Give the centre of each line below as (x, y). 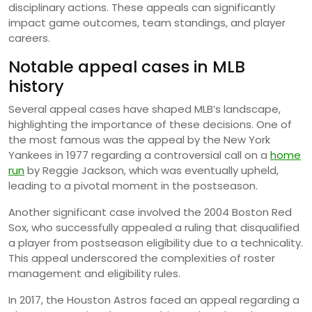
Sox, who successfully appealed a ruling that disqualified (154, 227)
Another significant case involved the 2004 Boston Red (150, 212)
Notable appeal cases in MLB (127, 66)
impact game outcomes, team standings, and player (147, 22)
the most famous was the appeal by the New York (139, 139)
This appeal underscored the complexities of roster (142, 258)
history (36, 86)
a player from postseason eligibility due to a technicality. (156, 242)
